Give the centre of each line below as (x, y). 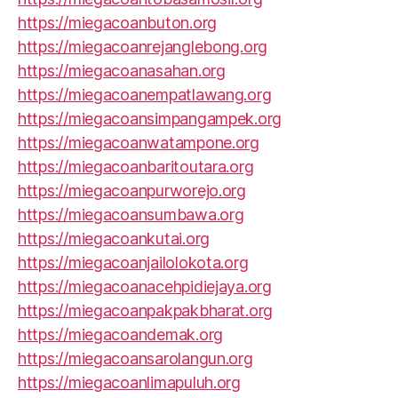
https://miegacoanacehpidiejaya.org (145, 287)
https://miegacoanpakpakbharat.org (146, 310)
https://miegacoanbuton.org (117, 23)
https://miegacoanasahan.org (122, 71)
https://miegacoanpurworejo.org (132, 191)
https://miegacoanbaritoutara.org (136, 167)
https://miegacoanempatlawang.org (145, 95)
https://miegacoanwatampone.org (139, 143)
